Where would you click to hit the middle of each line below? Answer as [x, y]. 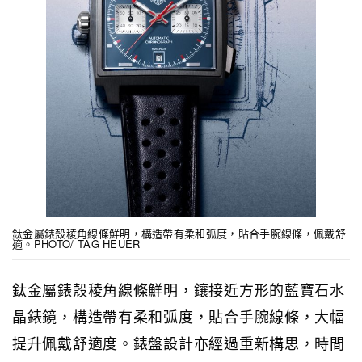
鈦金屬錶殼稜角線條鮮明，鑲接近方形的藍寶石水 [179, 289]
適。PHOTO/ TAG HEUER [76, 243]
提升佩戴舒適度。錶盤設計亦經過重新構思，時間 [179, 342]
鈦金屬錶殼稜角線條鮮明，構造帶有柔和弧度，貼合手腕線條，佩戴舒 [179, 233]
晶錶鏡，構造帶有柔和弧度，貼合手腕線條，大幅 [179, 316]
